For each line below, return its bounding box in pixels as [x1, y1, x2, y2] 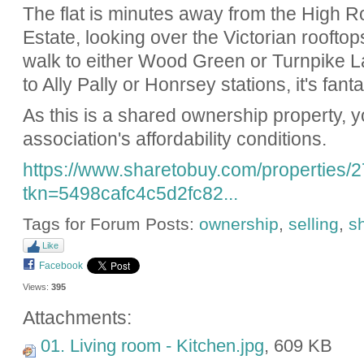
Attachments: [22, 307, 132, 329]
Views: [22, 282, 49, 292]
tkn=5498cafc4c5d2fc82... [22, 183, 238, 205]
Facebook [38, 260, 83, 272]
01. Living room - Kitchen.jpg [40, 336, 264, 357]
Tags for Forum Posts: [22, 214, 199, 233]
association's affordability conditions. [22, 128, 327, 150]
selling [288, 214, 339, 233]
